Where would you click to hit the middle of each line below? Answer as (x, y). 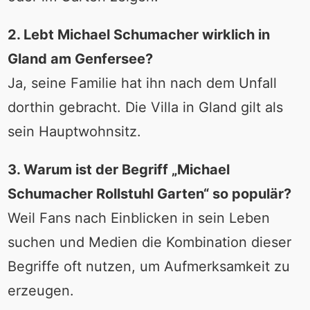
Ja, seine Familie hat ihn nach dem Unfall (142, 83)
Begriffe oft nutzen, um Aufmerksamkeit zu (148, 267)
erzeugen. (40, 291)
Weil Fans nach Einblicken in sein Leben (138, 218)
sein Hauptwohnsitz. (74, 132)
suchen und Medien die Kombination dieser (149, 243)
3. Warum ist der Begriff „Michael (118, 170)
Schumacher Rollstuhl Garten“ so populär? (149, 194)
